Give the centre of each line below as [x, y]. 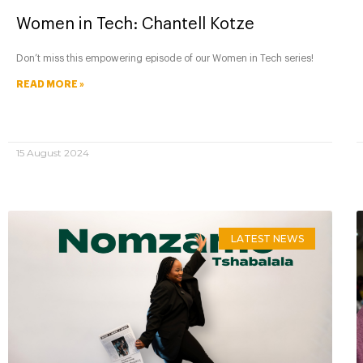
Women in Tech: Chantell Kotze [135, 25]
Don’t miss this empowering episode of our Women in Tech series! [165, 59]
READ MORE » [50, 85]
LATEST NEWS [267, 238]
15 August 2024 [53, 153]
